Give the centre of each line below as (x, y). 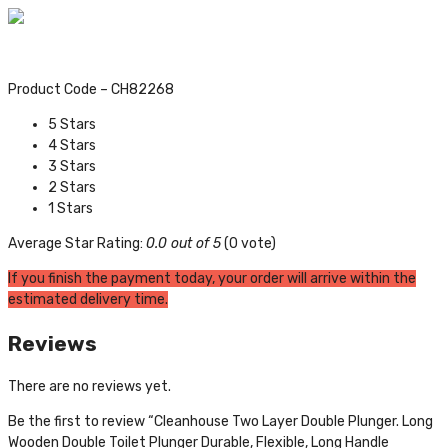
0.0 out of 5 (183, 244)
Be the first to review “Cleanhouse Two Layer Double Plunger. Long (220, 421)
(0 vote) (248, 244)
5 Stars (72, 125)
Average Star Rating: (77, 244)
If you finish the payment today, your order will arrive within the (212, 279)
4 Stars (72, 146)
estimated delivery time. (88, 300)
